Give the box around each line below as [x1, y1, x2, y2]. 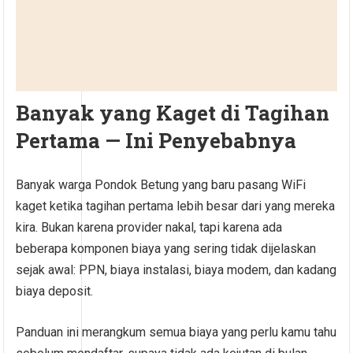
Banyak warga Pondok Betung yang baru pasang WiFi [16, 177, 307, 193]
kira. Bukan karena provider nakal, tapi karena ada [16, 220, 283, 236]
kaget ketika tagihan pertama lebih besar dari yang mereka [16, 199, 336, 214]
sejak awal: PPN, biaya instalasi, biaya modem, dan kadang [16, 262, 337, 278]
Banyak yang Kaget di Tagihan [16, 99, 330, 127]
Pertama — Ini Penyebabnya [16, 127, 297, 154]
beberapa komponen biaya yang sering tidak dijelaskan [16, 241, 317, 257]
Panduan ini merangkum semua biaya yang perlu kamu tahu [16, 325, 337, 340]
